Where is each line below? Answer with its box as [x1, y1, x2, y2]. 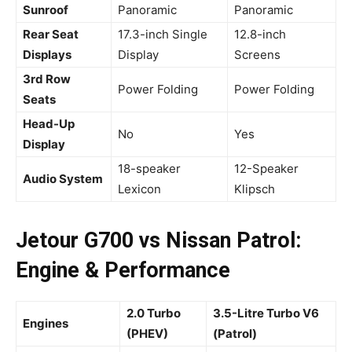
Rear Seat [23, 27, 79, 42]
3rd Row [23, 71, 71, 87]
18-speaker [118, 161, 181, 177]
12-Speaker [234, 161, 299, 177]
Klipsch [234, 181, 275, 197]
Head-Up [23, 116, 75, 132]
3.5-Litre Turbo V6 [213, 306, 319, 321]
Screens [234, 47, 280, 63]
